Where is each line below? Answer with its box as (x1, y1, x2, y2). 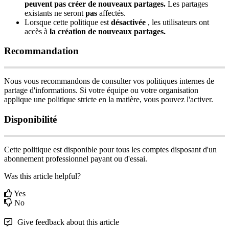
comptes (142, 145, 169, 154)
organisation (159, 86, 198, 95)
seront (64, 8, 83, 17)
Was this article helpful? (4, 171, 81, 180)
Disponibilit (4, 113, 53, 125)
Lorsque (25, 17, 51, 27)
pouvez (161, 95, 185, 104)
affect (99, 8, 117, 17)
